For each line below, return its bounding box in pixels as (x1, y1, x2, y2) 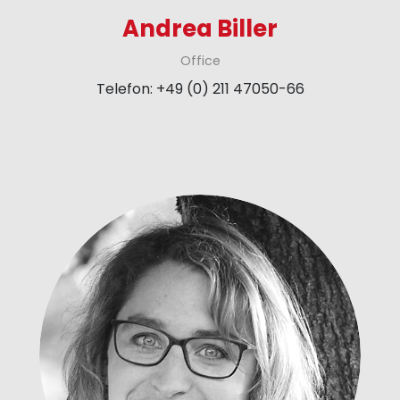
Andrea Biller (122, 12, 278, 45)
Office (179, 51, 221, 70)
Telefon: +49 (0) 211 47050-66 (96, 79, 304, 100)
